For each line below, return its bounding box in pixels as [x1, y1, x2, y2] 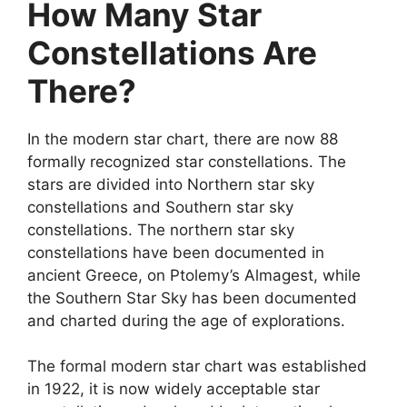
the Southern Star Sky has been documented [27, 288, 357, 307]
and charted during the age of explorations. [27, 311, 345, 330]
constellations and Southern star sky [27, 197, 293, 216]
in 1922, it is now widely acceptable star [27, 380, 320, 399]
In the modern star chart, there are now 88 [27, 129, 338, 148]
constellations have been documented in [27, 243, 324, 262]
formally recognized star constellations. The [27, 152, 346, 171]
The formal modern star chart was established [27, 357, 367, 376]
